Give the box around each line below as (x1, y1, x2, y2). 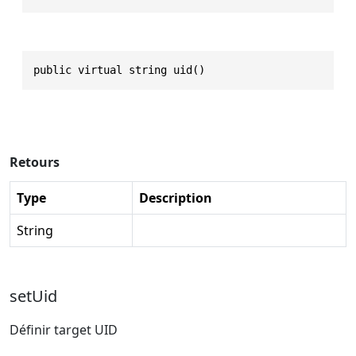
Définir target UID (10, 320, 118, 339)
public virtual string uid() (33, 63, 205, 76)
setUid (10, 284, 57, 307)
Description (139, 188, 212, 207)
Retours (10, 153, 60, 171)
